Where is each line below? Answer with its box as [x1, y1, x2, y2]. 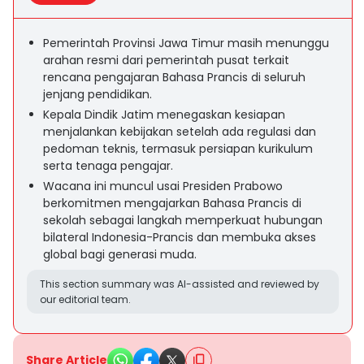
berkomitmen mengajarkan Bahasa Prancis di [43, 195, 301, 211]
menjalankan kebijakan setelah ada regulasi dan [43, 123, 316, 140]
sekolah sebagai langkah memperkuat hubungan [43, 212, 323, 228]
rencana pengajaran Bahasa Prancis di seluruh [43, 69, 305, 85]
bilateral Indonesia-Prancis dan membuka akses [43, 229, 316, 245]
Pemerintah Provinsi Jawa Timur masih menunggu [43, 35, 329, 51]
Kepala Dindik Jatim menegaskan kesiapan [43, 106, 285, 123]
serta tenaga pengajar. [43, 158, 173, 174]
